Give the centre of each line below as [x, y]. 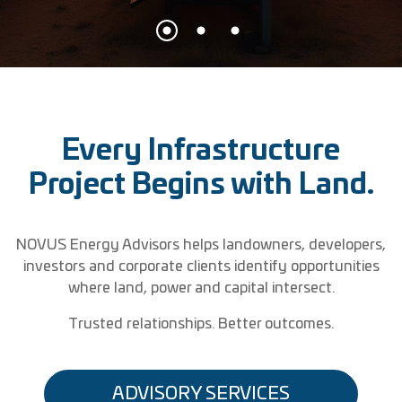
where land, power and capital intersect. [201, 288]
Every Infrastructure [201, 150]
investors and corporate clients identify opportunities [201, 266]
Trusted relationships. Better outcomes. [201, 323]
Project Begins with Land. [201, 184]
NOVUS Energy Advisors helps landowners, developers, [201, 245]
